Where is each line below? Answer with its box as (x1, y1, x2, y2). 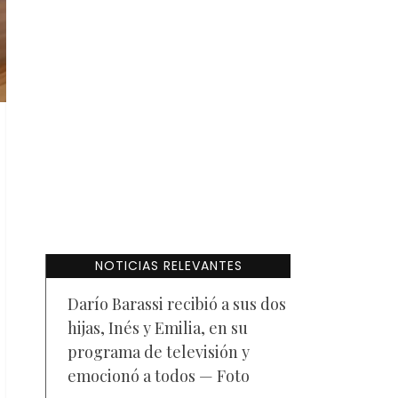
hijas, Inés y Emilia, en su (68, 317, 248, 338)
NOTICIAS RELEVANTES (94, 257, 243, 275)
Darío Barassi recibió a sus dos (68, 293, 286, 314)
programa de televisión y (68, 341, 250, 362)
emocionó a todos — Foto (68, 365, 250, 386)
